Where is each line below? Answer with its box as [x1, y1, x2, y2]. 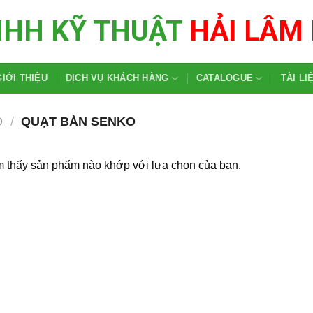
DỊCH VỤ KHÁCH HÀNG [65, 73, 169, 83]
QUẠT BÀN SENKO [17, 114, 136, 129]
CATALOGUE [196, 73, 254, 83]
